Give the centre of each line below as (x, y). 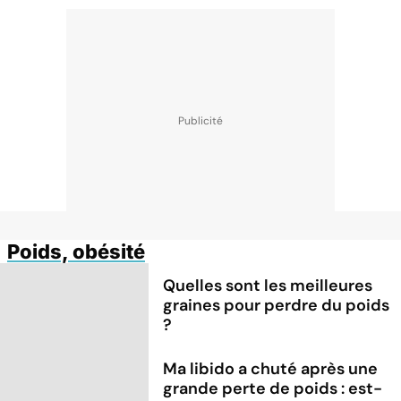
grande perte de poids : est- (273, 388)
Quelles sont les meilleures (268, 285)
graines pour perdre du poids (277, 305)
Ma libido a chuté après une (271, 368)
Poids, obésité (76, 251)
